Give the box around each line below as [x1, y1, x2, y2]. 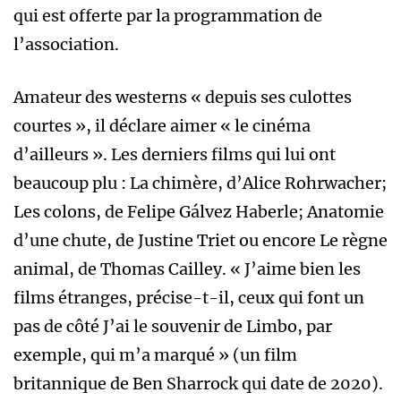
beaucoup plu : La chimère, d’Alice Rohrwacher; [13, 173, 387, 194]
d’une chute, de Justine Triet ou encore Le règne [13, 230, 388, 252]
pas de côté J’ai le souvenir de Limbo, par [13, 316, 332, 337]
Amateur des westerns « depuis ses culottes [13, 87, 352, 108]
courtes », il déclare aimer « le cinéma [13, 115, 311, 137]
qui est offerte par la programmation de [13, 5, 326, 27]
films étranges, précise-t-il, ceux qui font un [13, 287, 364, 309]
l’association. [13, 34, 119, 55]
